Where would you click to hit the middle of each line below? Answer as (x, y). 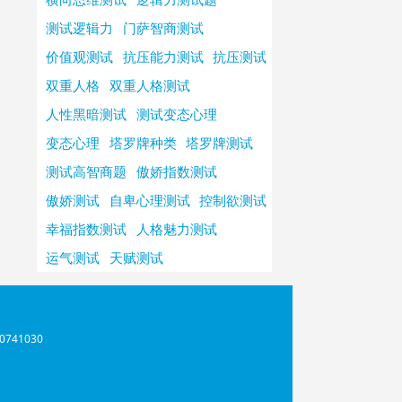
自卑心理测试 (149, 200)
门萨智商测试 (163, 28)
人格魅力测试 (176, 229)
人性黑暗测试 (87, 114)
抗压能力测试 (163, 57)
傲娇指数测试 (176, 171)
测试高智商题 (87, 171)
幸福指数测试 (87, 229)
